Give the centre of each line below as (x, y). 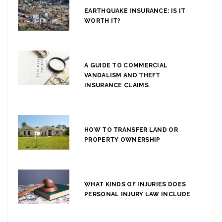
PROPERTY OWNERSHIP (122, 140)
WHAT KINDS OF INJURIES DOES (135, 185)
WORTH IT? (103, 21)
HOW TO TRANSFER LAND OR (131, 130)
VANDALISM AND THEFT (122, 76)
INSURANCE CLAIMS (116, 85)
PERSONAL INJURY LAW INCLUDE (138, 194)
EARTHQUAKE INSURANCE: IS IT (135, 11)
